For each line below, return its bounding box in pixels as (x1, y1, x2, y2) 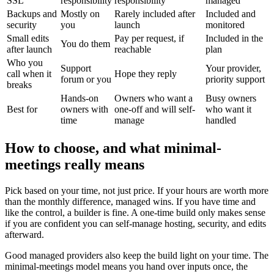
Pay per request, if (114, 32, 184, 43)
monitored (206, 19, 245, 30)
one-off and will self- (114, 103, 195, 114)
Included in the (206, 32, 263, 43)
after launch (7, 43, 52, 54)
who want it (206, 103, 251, 114)
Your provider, (206, 62, 261, 73)
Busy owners (206, 92, 256, 103)
